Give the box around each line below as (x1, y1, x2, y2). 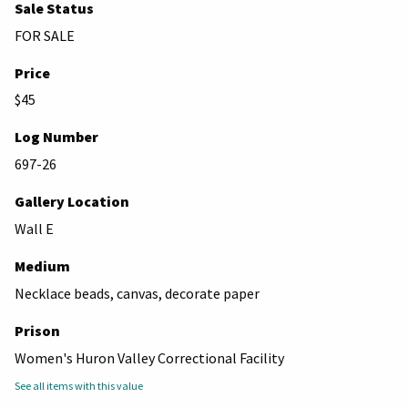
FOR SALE (15, 25, 75, 45)
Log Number (15, 127, 98, 147)
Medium (15, 257, 70, 276)
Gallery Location (15, 192, 129, 211)
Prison (15, 321, 60, 340)
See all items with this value (15, 378, 143, 393)
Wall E (15, 219, 54, 239)
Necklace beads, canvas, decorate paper (15, 283, 260, 302)
